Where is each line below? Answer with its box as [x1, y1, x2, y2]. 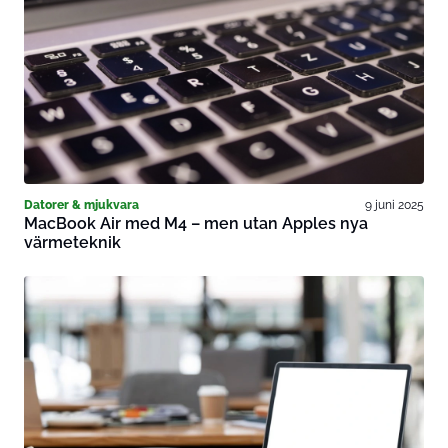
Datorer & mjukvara [24, 197, 139, 213]
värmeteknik [24, 233, 121, 253]
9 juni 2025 [365, 197, 424, 213]
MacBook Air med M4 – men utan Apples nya [24, 214, 368, 234]
